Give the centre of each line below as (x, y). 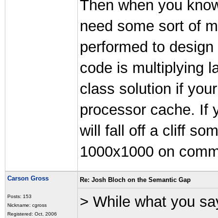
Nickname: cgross (27, 205)
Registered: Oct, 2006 (32, 214)
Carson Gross (28, 178)
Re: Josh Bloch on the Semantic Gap (135, 180)
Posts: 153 (19, 196)
